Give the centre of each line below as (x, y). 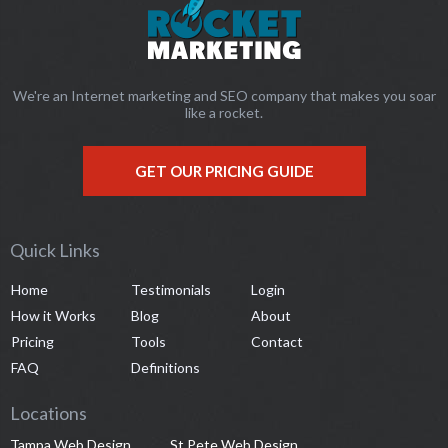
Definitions (165, 367)
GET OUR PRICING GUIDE (224, 170)
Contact (277, 341)
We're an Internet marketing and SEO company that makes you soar (224, 95)
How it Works (53, 315)
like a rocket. (224, 112)
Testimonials (171, 289)
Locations (48, 412)
